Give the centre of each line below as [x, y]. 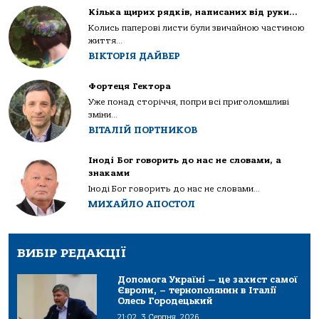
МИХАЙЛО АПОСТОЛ [142, 204]
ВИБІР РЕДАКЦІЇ [72, 253]
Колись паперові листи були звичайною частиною [197, 28]
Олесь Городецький [166, 301]
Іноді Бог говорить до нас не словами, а [185, 161]
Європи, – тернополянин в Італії [197, 291]
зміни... [103, 115]
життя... [105, 41]
